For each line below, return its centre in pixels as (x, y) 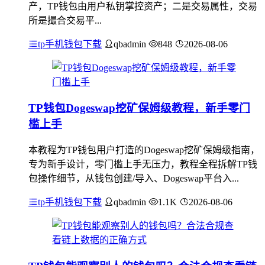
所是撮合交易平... (65, 20)
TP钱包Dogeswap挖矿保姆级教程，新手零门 (139, 108)
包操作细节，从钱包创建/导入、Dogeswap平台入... (134, 178)
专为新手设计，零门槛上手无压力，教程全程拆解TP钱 (143, 164)
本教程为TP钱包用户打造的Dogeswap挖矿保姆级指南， (144, 150)
